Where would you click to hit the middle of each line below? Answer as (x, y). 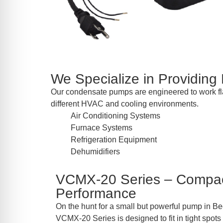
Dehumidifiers (95, 152)
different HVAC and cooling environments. (125, 104)
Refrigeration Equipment (114, 140)
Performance (96, 194)
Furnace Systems (102, 128)
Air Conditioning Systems (115, 116)
